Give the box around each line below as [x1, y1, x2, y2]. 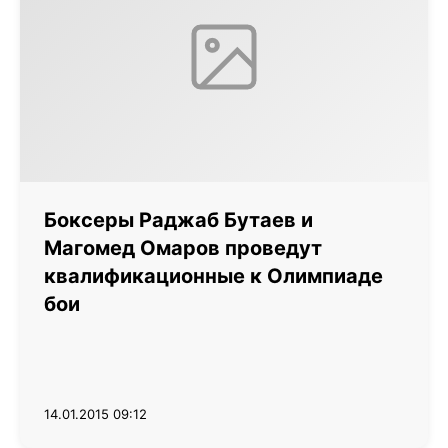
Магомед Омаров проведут [44, 236, 322, 260]
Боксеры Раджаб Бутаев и [44, 208, 313, 232]
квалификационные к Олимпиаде [44, 264, 383, 288]
